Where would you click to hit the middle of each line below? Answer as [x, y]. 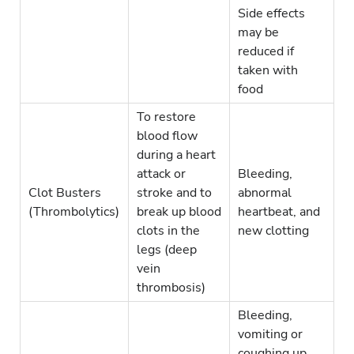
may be [258, 33]
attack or [161, 174]
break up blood [179, 212]
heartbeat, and [279, 212]
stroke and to [174, 193]
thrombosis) [171, 288]
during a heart [176, 155]
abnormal [265, 193]
